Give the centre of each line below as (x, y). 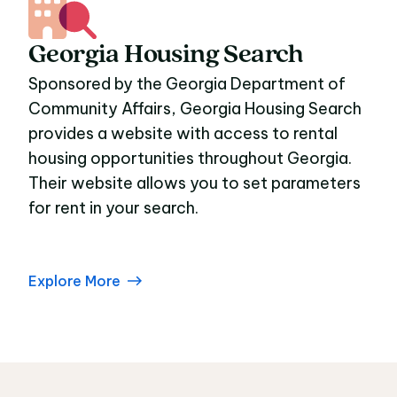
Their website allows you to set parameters (195, 183)
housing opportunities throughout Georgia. (190, 158)
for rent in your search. (113, 208)
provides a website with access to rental (183, 133)
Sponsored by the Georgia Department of (187, 84)
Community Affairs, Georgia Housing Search (195, 109)
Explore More (74, 281)
